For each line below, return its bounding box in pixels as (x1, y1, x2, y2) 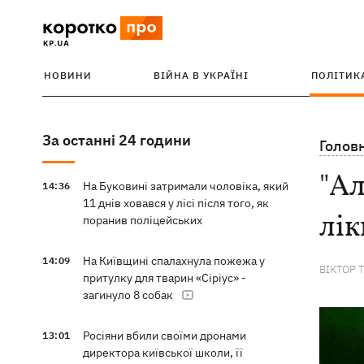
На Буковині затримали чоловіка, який (82, 179, 288, 193)
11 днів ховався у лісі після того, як (82, 196, 269, 210)
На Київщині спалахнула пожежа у (82, 253, 265, 268)
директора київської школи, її (82, 345, 243, 360)
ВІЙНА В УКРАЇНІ (154, 69, 249, 81)
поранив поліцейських (82, 213, 202, 227)
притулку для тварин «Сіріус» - (82, 271, 246, 285)
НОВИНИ (44, 69, 92, 81)
